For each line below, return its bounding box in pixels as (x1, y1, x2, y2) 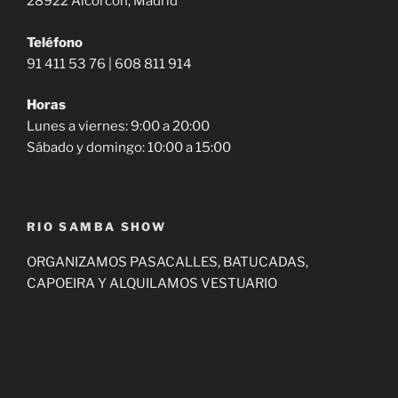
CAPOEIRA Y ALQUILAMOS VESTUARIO (27, 275, 277, 292)
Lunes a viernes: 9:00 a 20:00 (27, 118, 210, 135)
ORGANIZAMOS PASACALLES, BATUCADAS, (27, 254, 308, 271)
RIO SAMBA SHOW (27, 219, 167, 234)
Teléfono (27, 34, 83, 51)
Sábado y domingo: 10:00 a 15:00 (27, 139, 231, 156)
